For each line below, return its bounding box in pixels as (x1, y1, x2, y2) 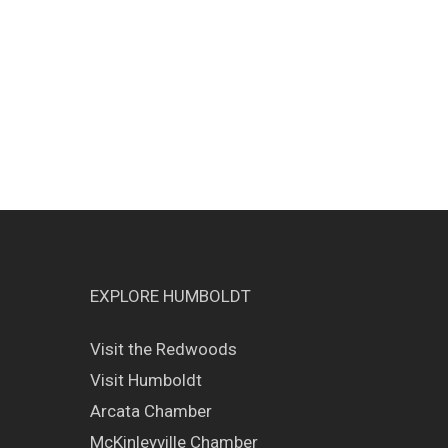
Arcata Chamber (90, 401, 212, 422)
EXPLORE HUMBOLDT (90, 286, 251, 307)
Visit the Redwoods (90, 339, 237, 360)
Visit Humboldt (90, 370, 202, 391)
